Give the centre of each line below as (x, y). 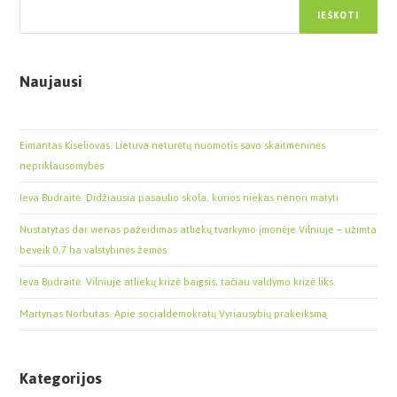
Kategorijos (61, 378)
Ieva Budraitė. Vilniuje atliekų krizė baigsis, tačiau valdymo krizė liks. (178, 281)
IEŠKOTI (339, 15)
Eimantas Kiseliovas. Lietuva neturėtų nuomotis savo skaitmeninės (173, 145)
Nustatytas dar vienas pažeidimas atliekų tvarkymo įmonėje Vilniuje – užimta (198, 229)
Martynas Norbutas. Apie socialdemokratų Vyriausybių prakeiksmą (174, 313)
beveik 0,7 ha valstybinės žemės (93, 249)
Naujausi (51, 81)
